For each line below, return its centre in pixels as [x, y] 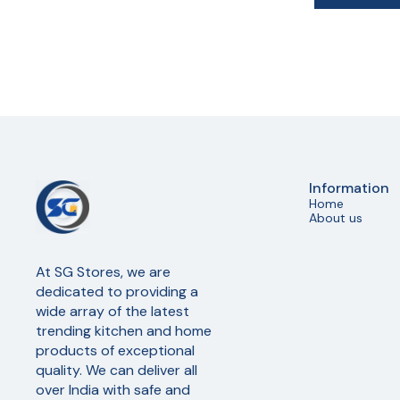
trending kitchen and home [125, 331]
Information [349, 188]
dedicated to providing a [119, 292]
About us [336, 218]
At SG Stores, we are [105, 272]
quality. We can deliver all [118, 371]
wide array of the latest [114, 312]
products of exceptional [117, 351]
